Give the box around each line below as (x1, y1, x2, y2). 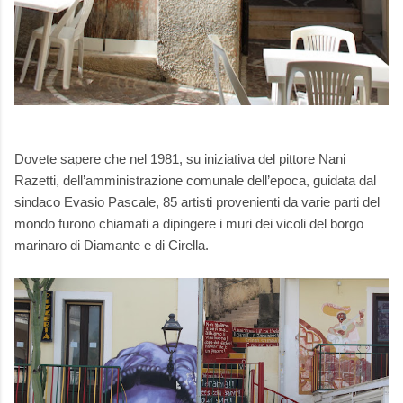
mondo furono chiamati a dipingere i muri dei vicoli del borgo (14, 215, 363, 231)
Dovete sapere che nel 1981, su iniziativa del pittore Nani (14, 150, 345, 166)
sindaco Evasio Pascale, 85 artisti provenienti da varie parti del (14, 193, 380, 210)
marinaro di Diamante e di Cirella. (14, 237, 209, 253)
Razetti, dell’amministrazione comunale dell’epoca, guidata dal (14, 172, 376, 188)
